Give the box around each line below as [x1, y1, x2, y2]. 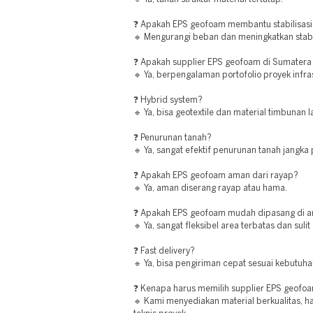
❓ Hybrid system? [133, 96, 203, 104]
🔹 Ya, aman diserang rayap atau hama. [133, 184, 287, 192]
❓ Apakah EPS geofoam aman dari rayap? [133, 172, 298, 180]
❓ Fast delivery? [133, 247, 195, 255]
